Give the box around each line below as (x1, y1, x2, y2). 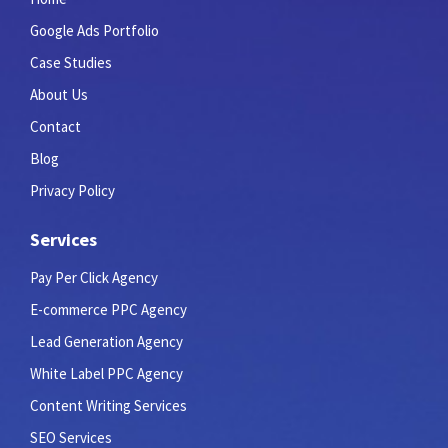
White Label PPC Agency (30, 364, 183, 384)
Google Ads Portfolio (30, 21, 159, 41)
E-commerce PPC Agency (30, 300, 187, 320)
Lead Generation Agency (30, 332, 183, 352)
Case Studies (30, 53, 112, 73)
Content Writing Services (30, 396, 187, 416)
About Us (30, 85, 88, 105)
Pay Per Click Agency (30, 268, 158, 288)
